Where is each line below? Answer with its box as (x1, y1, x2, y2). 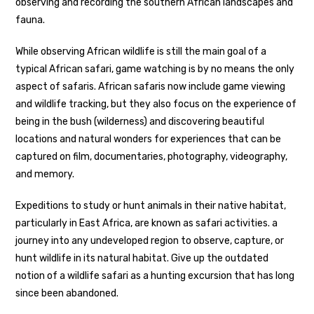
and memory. (15, 168, 75, 181)
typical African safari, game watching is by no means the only (15, 63, 295, 76)
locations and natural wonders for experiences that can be (15, 133, 282, 146)
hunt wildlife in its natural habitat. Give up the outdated (15, 252, 269, 265)
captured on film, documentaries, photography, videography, (15, 151, 288, 163)
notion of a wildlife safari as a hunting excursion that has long (15, 270, 295, 282)
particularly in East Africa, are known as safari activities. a (15, 217, 278, 230)
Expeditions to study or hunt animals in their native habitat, (15, 200, 287, 212)
